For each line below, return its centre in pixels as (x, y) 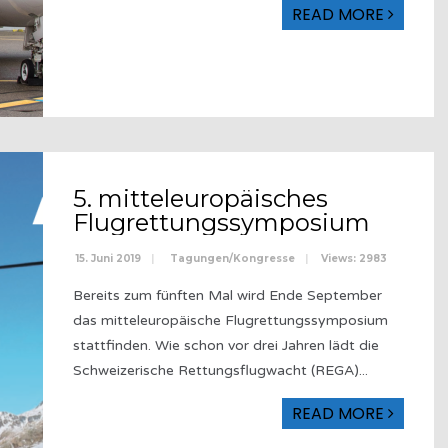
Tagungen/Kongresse (232, 258)
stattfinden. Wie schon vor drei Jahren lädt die (226, 345)
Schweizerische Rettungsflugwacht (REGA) (216, 370)
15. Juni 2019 (107, 258)
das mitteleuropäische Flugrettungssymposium (230, 320)
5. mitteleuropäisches (200, 198)
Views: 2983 (354, 258)
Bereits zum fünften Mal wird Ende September (227, 295)
